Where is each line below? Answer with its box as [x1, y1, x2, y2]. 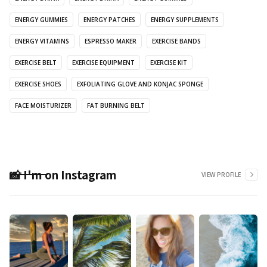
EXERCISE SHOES [15, 79, 61, 88]
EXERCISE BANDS [152, 36, 201, 45]
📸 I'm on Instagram [10, 166, 117, 182]
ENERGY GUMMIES [15, 15, 68, 24]
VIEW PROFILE [201, 170, 241, 179]
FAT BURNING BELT [87, 101, 145, 110]
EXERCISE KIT [150, 58, 187, 67]
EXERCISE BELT [15, 58, 57, 67]
